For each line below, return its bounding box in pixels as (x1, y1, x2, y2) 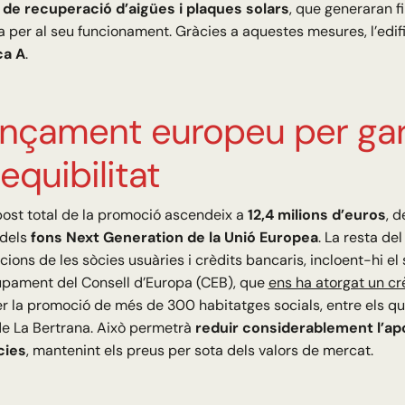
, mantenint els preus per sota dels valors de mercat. (25, 341, 373, 361)
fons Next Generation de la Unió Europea (30, 228, 318, 248)
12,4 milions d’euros (247, 205, 386, 225)
